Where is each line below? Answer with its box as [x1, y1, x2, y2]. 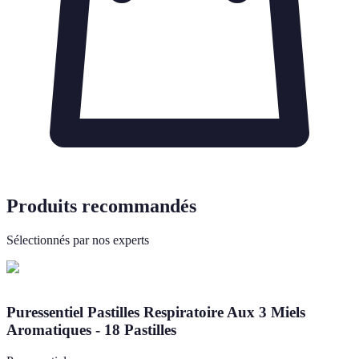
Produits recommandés [6, 195, 196, 216]
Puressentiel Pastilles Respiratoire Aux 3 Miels [6, 304, 305, 321]
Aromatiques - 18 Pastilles [6, 321, 176, 339]
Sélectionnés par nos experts [6, 232, 149, 247]
